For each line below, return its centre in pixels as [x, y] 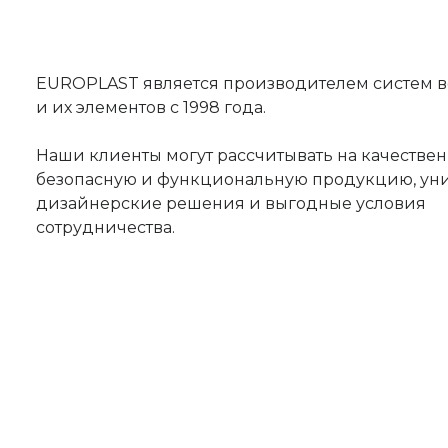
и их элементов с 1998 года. [151, 107]
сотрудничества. [105, 227]
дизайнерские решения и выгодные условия [231, 203]
